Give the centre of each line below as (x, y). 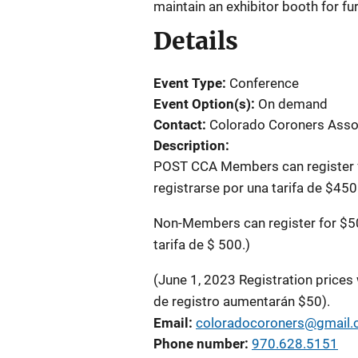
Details (196, 41)
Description (189, 145)
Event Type (188, 83)
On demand (293, 104)
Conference (264, 83)
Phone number (199, 344)
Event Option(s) (202, 104)
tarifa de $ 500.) (202, 245)
